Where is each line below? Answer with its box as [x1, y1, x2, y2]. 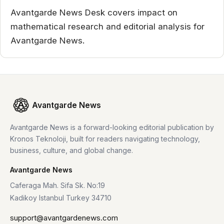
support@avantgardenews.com [10, 212, 118, 222]
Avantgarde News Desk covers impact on [10, 7, 177, 17]
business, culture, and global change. [10, 145, 133, 154]
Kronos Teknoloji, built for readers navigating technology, [10, 134, 200, 143]
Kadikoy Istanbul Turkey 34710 [10, 193, 111, 202]
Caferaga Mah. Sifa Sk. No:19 [10, 180, 105, 189]
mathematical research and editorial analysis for [10, 21, 204, 31]
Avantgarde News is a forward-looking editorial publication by [10, 122, 214, 131]
